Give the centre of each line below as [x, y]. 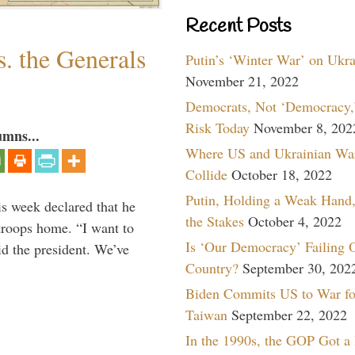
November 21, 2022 [242, 80]
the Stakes [215, 221]
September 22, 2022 [289, 314]
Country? [212, 267]
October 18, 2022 [282, 174]
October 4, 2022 [295, 221]
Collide [206, 174]
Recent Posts [238, 27]
